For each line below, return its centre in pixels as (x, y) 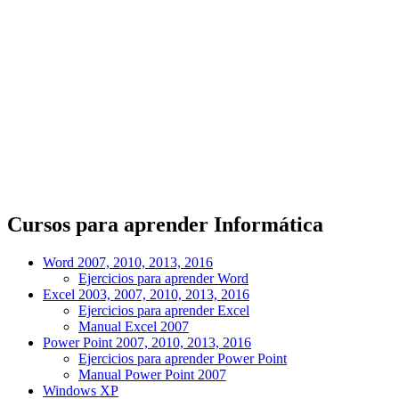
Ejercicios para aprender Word (163, 279)
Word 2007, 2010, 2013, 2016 (128, 263)
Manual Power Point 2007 (152, 375)
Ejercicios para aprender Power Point (183, 359)
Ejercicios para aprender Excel (164, 311)
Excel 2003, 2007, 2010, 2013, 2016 (146, 295)
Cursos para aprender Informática (165, 225)
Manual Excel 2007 (134, 327)
